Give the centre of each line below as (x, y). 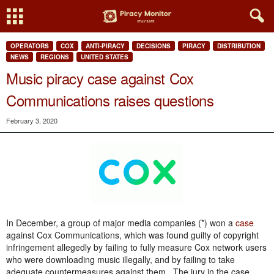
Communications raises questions (110, 100)
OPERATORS (30, 46)
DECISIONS (154, 46)
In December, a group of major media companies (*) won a (121, 223)
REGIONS (55, 57)
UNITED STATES (105, 57)
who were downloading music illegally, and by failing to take (120, 259)
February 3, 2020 (32, 120)
